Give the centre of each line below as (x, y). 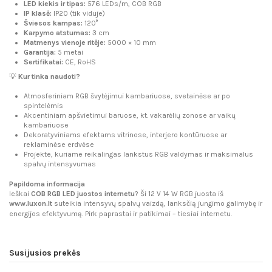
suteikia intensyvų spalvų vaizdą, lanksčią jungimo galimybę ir (157, 204)
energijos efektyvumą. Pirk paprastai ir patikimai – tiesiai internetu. (121, 214)
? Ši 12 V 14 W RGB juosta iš (179, 194)
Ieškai (20, 194)
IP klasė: (38, 14)
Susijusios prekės (45, 253)
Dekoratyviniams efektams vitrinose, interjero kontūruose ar (125, 135)
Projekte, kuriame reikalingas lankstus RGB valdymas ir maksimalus (138, 155)
